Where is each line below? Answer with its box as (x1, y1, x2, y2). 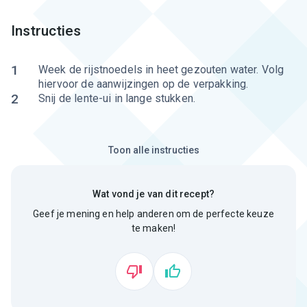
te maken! (131, 223, 176, 234)
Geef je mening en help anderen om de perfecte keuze (33, 208, 274, 219)
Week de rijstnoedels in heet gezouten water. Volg (38, 63, 284, 76)
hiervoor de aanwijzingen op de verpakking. (38, 77, 249, 90)
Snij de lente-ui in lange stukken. (38, 92, 196, 105)
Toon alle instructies (108, 144, 199, 156)
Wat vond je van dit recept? (92, 188, 215, 199)
